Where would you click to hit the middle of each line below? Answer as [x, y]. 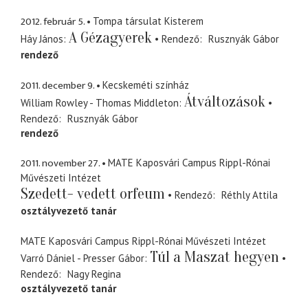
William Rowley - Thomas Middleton [100, 102]
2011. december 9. [57, 85]
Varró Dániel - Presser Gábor [82, 258]
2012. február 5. [53, 22]
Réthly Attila [249, 195]
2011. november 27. [60, 164]
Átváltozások [225, 101]
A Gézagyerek [110, 38]
